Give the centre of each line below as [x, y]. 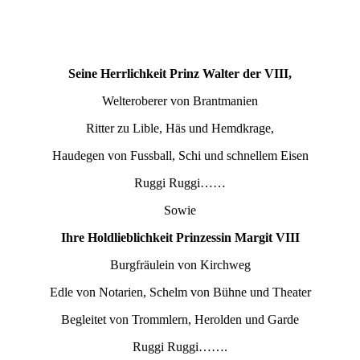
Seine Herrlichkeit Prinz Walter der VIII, [180, 73]
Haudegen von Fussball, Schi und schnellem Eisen [180, 155]
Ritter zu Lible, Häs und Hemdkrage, [180, 128]
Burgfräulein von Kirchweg [180, 264]
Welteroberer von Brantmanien [180, 100]
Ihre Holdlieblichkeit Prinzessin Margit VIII [180, 237]
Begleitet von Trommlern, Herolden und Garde [180, 319]
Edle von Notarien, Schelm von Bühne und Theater [180, 292]
